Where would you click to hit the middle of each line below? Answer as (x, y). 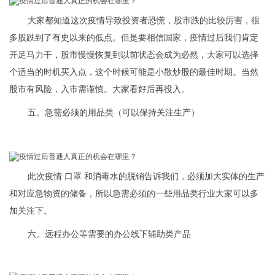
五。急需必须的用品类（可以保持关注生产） (114, 112)
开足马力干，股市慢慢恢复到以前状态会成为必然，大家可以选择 (134, 55)
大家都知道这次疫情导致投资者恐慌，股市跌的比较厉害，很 (144, 20)
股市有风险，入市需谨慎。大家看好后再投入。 (99, 89)
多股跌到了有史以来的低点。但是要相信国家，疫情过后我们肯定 (134, 37)
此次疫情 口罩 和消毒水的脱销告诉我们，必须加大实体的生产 (146, 176)
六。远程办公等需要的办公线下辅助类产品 (109, 234)
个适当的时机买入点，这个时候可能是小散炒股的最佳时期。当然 (134, 72)
